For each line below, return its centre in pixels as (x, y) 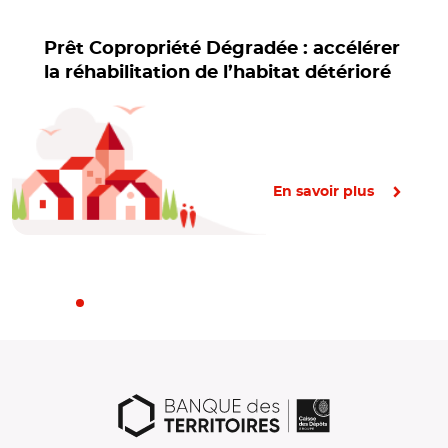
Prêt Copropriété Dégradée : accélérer (222, 49)
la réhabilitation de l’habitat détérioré (217, 73)
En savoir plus (323, 192)
